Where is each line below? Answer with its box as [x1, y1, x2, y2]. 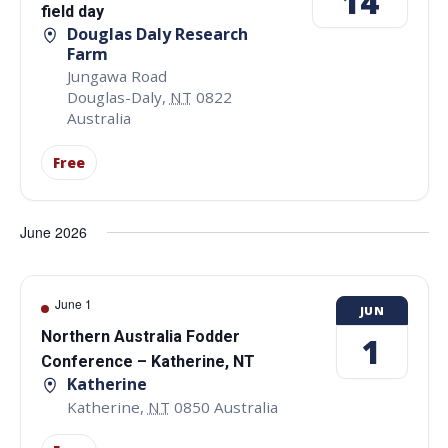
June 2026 [19, 222, 87, 243]
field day [40, 2, 104, 21]
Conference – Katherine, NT [40, 352, 255, 372]
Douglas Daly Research [66, 23, 248, 45]
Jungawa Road [66, 66, 167, 87]
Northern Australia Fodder [40, 327, 240, 347]
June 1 [54, 295, 92, 313]
